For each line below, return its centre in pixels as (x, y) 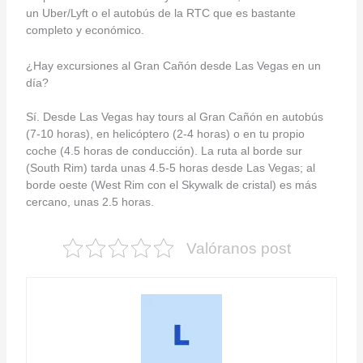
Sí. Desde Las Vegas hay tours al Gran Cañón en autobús (174, 116)
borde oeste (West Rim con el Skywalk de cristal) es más (171, 184)
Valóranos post (238, 248)
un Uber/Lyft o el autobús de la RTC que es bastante (160, 13)
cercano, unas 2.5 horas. (90, 201)
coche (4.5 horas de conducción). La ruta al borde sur (164, 150)
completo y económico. (85, 30)
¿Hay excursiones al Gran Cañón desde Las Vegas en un (173, 65)
